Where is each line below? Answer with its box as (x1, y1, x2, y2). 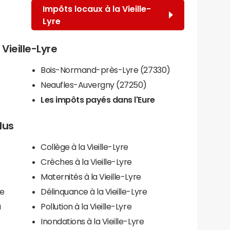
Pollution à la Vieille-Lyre (41, 202, 132, 210)
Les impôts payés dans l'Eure (41, 95, 155, 104)
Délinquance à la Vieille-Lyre (41, 187, 147, 196)
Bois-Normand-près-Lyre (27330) (41, 65, 170, 74)
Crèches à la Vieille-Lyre (41, 157, 132, 166)
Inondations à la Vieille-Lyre (41, 217, 144, 225)
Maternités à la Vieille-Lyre (41, 172, 141, 181)
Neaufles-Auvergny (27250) (41, 80, 147, 89)
